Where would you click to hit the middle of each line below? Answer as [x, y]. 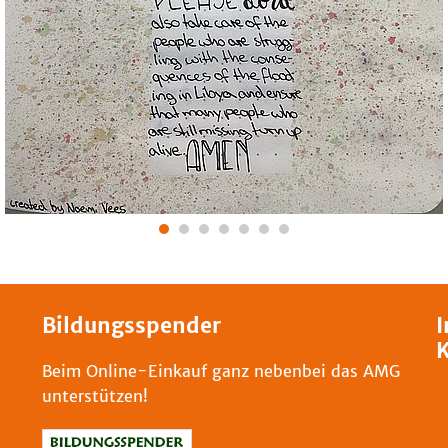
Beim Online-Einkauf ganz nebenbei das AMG [221, 371]
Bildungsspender [132, 326]
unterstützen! [95, 396]
